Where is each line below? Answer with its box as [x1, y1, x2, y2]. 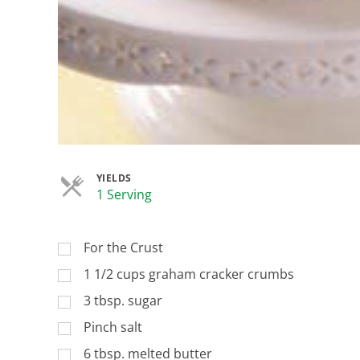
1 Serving [96, 185, 152, 203]
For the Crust [83, 238, 163, 256]
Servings [150, 184, 202, 202]
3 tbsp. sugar [83, 291, 162, 309]
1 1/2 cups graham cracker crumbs [83, 264, 294, 283]
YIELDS [96, 170, 132, 185]
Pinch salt [83, 317, 142, 336]
